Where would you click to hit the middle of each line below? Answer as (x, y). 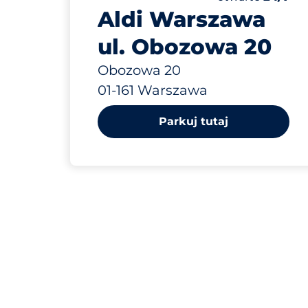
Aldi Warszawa (181, 19)
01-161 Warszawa (153, 90)
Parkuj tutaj (193, 121)
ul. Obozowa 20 (185, 47)
